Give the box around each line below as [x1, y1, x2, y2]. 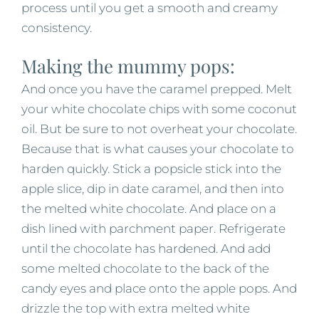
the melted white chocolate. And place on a [21, 201, 276, 216]
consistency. [21, 20, 92, 35]
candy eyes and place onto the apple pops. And [21, 281, 297, 296]
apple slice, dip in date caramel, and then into [21, 181, 284, 196]
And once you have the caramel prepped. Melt [21, 81, 292, 96]
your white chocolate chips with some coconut [21, 101, 297, 116]
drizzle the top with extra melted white [21, 300, 250, 315]
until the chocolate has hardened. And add [21, 241, 271, 256]
